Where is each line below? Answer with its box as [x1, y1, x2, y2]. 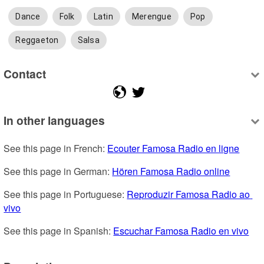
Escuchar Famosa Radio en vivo [113, 224, 249, 238]
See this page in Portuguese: [4, 187, 127, 202]
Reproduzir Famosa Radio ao [127, 187, 250, 202]
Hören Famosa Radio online [112, 164, 230, 179]
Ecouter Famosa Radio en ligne [107, 141, 240, 156]
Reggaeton [15, 35, 59, 45]
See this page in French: [4, 141, 108, 156]
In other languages [4, 112, 105, 129]
